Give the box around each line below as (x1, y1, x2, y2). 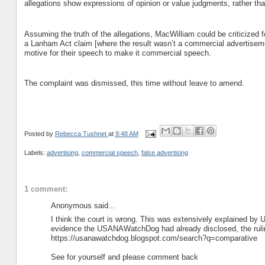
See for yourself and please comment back (50, 252, 198, 261)
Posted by (24, 130, 55, 137)
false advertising (141, 148, 188, 156)
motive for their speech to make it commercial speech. (24, 48, 211, 57)
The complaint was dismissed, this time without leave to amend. (24, 79, 244, 88)
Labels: (24, 148, 47, 156)
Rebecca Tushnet (54, 130, 106, 137)
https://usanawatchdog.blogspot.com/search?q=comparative (50, 233, 257, 243)
